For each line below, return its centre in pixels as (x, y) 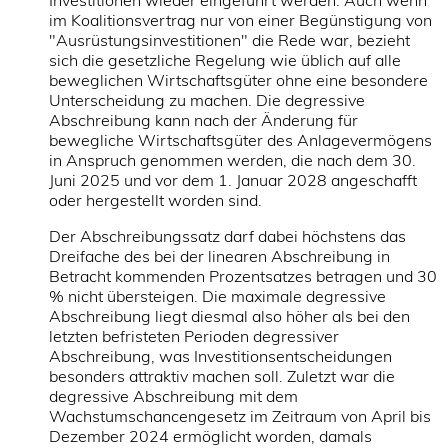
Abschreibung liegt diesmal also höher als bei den (229, 316)
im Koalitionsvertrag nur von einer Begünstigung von (240, 20)
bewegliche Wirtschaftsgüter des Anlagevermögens (240, 140)
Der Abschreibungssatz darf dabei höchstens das (227, 236)
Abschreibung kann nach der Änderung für (203, 120)
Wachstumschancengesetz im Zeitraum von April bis (239, 416)
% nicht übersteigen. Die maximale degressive (217, 296)
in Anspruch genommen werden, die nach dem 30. (232, 160)
